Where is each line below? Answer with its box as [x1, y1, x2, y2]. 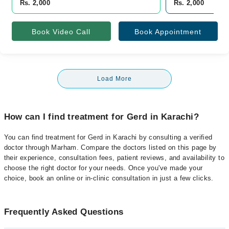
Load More [97, 75, 132, 82]
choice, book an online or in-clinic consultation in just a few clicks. [4, 174, 214, 182]
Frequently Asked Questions [4, 207, 124, 217]
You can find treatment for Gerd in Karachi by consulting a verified [4, 133, 213, 141]
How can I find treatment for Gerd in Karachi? [4, 112, 199, 122]
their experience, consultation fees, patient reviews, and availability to [4, 154, 224, 162]
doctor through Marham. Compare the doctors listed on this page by [4, 144, 217, 151]
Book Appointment [134, 28, 201, 36]
